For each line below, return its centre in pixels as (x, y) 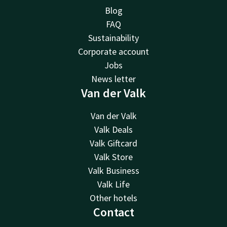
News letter (113, 79)
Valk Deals (113, 129)
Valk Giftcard (113, 143)
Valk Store (113, 157)
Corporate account (113, 51)
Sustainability (113, 37)
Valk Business (113, 170)
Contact (113, 212)
